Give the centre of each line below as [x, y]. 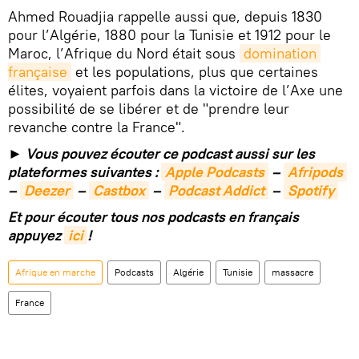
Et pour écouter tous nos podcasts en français [153, 217]
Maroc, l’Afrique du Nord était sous [124, 53]
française [38, 72]
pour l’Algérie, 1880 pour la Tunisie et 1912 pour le [169, 35]
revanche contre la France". [97, 127]
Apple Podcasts [215, 172]
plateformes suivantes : [85, 172]
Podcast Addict [216, 190]
